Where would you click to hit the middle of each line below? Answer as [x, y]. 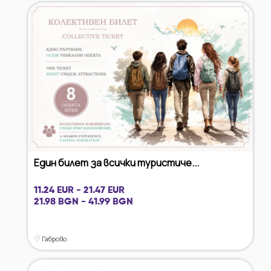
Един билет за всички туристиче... [116, 163]
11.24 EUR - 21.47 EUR [79, 191]
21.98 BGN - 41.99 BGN [83, 202]
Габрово [54, 239]
